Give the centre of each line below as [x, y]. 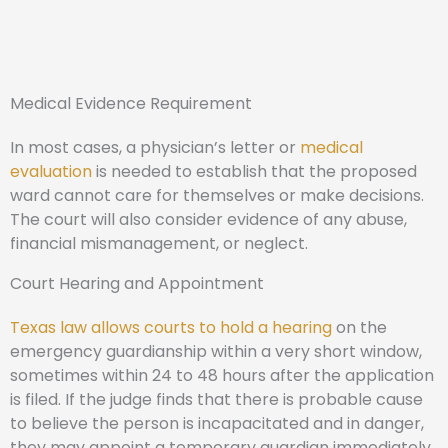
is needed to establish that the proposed [254, 171]
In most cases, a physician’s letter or [155, 147]
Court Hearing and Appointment [137, 283]
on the [359, 327]
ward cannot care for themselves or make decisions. [217, 195]
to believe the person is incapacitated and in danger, [217, 423]
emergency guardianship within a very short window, [216, 351]
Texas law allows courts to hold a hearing [171, 327]
